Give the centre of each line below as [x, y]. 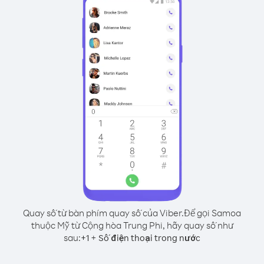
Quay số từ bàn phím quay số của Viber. [103, 213]
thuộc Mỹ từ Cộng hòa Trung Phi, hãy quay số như [132, 225]
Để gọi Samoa [212, 213]
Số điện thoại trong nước [149, 238]
